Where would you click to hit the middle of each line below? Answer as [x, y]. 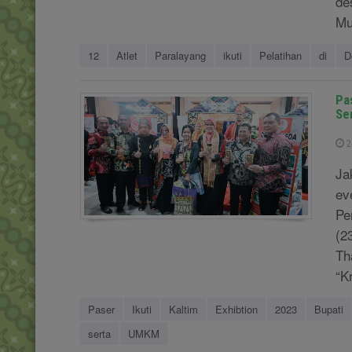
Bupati [329, 309]
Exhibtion [236, 309]
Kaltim [183, 309]
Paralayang [180, 55]
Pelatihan [280, 55]
